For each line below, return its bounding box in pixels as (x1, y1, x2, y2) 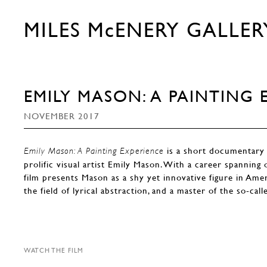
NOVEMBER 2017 (24, 110, 100, 121)
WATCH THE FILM (24, 246, 83, 254)
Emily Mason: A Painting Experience (24, 145, 164, 156)
